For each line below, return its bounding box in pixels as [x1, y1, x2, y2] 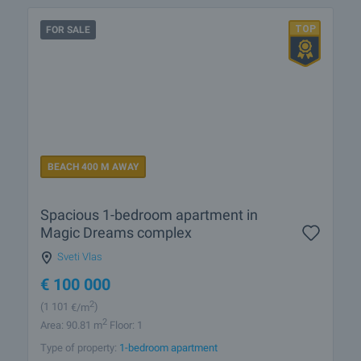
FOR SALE [46, 23, 90, 35]
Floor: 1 [107, 318, 143, 331]
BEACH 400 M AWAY [48, 161, 139, 173]
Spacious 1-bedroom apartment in [40, 206, 258, 224]
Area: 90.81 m [40, 318, 102, 331]
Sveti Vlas [57, 251, 102, 263]
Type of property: [40, 341, 119, 354]
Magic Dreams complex [40, 224, 192, 242]
